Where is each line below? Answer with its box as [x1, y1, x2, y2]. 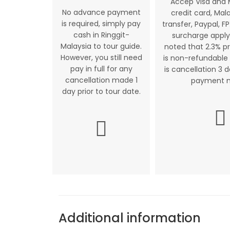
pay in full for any [70, 64, 132, 74]
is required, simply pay [62, 18, 141, 29]
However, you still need [60, 52, 142, 63]
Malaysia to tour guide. [61, 41, 142, 51]
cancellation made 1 [65, 75, 138, 85]
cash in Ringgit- [73, 30, 129, 40]
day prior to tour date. [62, 86, 141, 97]
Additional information [59, 209, 201, 226]
